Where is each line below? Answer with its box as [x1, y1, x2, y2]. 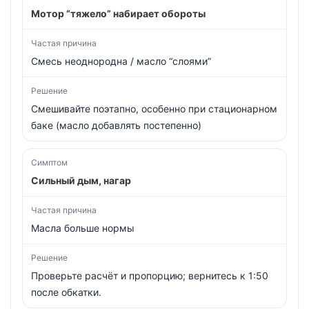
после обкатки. [31, 286, 104, 298]
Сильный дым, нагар [31, 175, 131, 186]
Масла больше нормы [31, 222, 134, 234]
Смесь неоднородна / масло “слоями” [31, 55, 211, 67]
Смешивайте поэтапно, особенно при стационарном [31, 103, 277, 114]
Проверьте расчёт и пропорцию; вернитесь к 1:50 [31, 270, 268, 281]
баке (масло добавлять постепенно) [31, 119, 201, 131]
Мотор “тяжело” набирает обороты [31, 8, 206, 19]
